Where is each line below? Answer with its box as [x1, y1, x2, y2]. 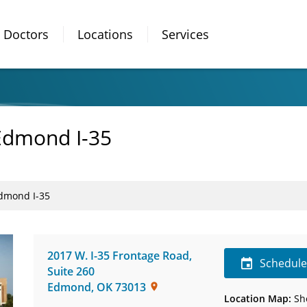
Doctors [3, 25, 49, 42]
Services [162, 25, 209, 42]
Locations [77, 25, 133, 42]
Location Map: [224, 292, 292, 305]
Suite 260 [47, 264, 95, 279]
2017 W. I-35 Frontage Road [47, 248, 189, 263]
